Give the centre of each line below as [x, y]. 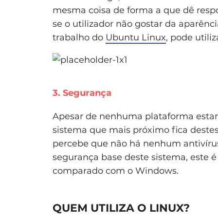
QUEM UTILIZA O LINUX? [121, 208]
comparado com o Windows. [116, 171]
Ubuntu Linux [136, 37]
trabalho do [79, 37]
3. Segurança [82, 93]
